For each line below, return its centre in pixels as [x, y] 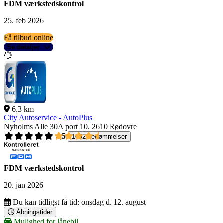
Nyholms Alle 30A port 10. [47, 127]
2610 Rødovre [114, 127]
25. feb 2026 [24, 21]
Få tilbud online [29, 38]
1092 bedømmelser [99, 137]
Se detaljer [23, 47]
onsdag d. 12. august [113, 202]
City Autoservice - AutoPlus [48, 118]
